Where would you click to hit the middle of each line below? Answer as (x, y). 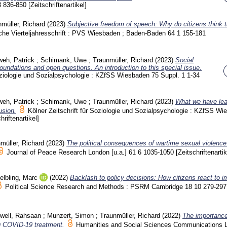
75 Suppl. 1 (169, 75)
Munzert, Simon (70, 215)
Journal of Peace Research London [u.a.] (68, 153)
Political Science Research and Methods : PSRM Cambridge (95, 186)
